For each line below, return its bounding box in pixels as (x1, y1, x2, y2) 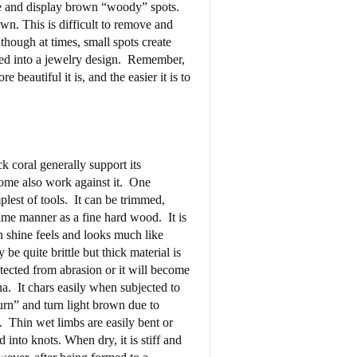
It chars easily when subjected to (17, 280, 180, 294)
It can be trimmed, (73, 192, 165, 206)
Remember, (127, 52, 185, 66)
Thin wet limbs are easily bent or (8, 315, 173, 329)
